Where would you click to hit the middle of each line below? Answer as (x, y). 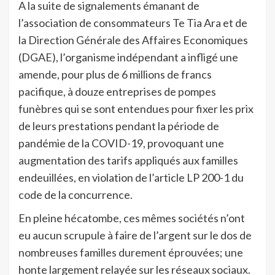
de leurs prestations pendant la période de (119, 126)
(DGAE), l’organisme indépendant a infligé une (128, 57)
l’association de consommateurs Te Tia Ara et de (133, 22)
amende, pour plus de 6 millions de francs (115, 74)
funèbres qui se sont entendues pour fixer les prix (136, 108)
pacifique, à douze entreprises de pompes (117, 91)
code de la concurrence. (76, 194)
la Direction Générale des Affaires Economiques (133, 40)
